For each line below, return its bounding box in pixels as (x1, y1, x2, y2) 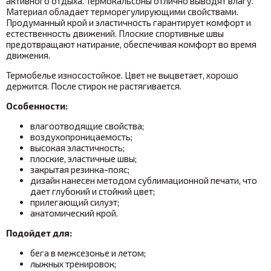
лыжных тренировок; (30, 258, 116, 269)
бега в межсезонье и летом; (30, 247, 146, 258)
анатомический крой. (30, 207, 118, 218)
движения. (6, 49, 50, 60)
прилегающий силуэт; (30, 196, 119, 207)
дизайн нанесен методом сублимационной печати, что (30, 174, 257, 186)
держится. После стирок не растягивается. (6, 80, 181, 91)
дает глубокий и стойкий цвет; (30, 185, 155, 197)
